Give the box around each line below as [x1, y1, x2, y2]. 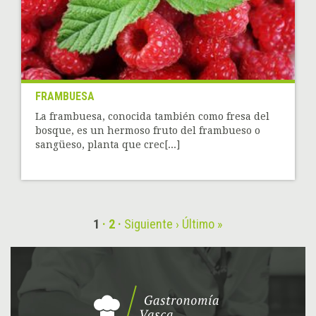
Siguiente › [124, 217, 179, 232]
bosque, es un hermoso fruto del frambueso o [35, 125, 260, 137]
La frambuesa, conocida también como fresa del [35, 111, 269, 123]
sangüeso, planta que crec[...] [35, 139, 180, 151]
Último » [182, 217, 223, 232]
